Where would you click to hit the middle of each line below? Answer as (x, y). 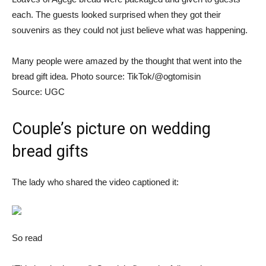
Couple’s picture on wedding (111, 129)
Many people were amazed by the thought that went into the (127, 61)
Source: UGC (38, 91)
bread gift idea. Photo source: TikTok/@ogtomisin (106, 76)
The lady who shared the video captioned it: (95, 182)
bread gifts (50, 151)
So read (27, 237)
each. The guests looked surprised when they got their (116, 14)
